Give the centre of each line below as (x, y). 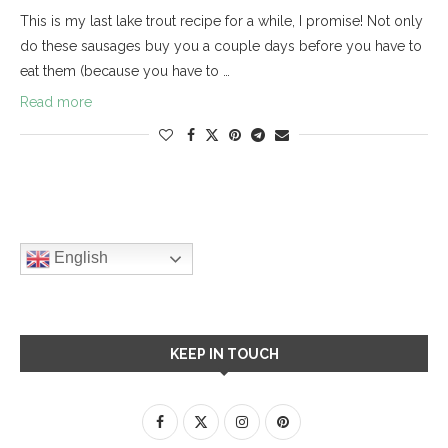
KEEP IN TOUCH (224, 353)
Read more (56, 101)
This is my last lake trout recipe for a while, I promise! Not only (221, 20)
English (79, 257)
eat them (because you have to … (125, 70)
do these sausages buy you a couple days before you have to (221, 45)
